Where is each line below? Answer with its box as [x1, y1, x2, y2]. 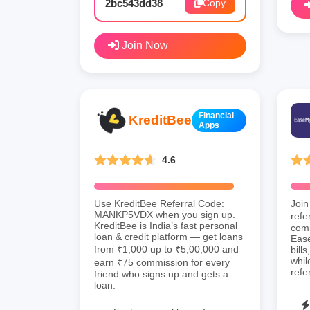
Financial [199, 110, 234, 120]
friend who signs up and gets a [94, 268, 228, 280]
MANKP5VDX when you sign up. [94, 208, 235, 220]
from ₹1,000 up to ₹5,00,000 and [94, 243, 239, 255]
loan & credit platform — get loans [94, 230, 243, 242]
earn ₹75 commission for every [94, 256, 230, 268]
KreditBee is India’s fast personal [94, 219, 237, 231]
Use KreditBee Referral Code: [94, 197, 224, 209]
